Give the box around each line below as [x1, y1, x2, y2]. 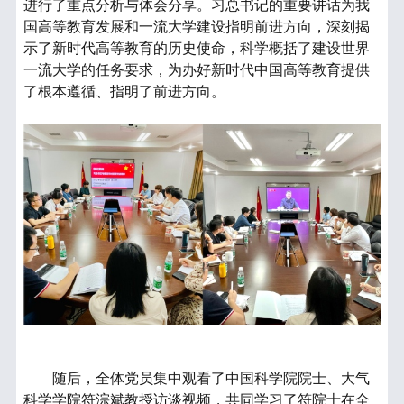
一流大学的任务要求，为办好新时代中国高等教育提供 [23, 61, 371, 78]
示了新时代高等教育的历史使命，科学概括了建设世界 [23, 40, 371, 56]
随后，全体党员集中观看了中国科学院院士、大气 [52, 371, 371, 387]
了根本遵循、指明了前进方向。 [23, 83, 226, 99]
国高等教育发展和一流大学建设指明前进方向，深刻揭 [23, 18, 371, 34]
